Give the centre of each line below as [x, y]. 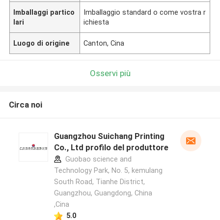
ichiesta [96, 22]
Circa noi [25, 105]
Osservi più [110, 73]
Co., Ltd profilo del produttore [111, 148]
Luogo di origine [42, 43]
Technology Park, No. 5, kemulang [108, 171]
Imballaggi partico [44, 12]
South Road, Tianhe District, [99, 182]
